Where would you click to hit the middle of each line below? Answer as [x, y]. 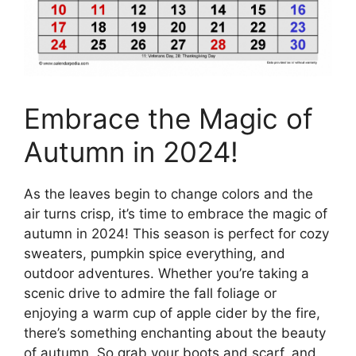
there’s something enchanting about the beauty [175, 333]
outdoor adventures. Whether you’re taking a [166, 274]
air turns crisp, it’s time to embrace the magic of [176, 214]
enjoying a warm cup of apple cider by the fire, [172, 313]
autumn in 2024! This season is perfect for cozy [176, 234]
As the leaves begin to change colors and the [168, 194]
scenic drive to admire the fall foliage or [150, 294]
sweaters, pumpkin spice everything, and [155, 254]
